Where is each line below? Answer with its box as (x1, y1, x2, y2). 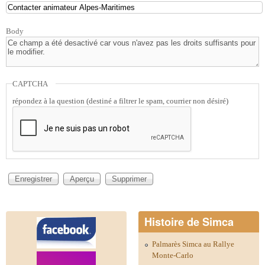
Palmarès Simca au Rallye (152, 239, 234, 248)
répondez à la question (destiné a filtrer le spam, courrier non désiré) (12, 96, 228, 106)
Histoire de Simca (144, 214, 234, 230)
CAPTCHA (12, 79, 48, 89)
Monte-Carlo (152, 250, 193, 260)
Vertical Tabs (6, 181, 83, 199)
